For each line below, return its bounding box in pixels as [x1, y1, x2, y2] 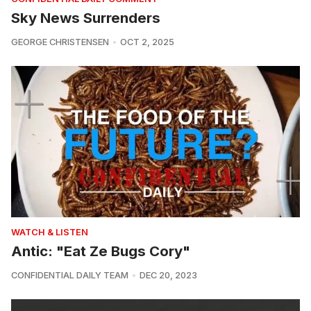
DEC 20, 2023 [139, 270, 197, 281]
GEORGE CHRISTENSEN [11, 36, 109, 47]
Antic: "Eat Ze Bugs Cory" [11, 242, 190, 260]
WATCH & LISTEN [11, 227, 88, 238]
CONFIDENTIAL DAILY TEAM [11, 270, 128, 281]
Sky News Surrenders [11, 8, 160, 26]
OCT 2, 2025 [119, 36, 174, 47]
